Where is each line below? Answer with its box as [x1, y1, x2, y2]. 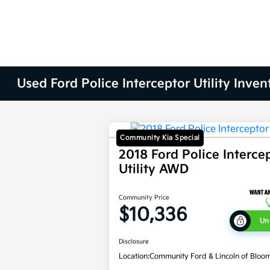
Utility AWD [119, 162, 189, 177]
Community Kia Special [120, 134, 200, 142]
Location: [119, 252, 150, 262]
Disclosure [119, 238, 149, 246]
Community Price [119, 193, 170, 201]
